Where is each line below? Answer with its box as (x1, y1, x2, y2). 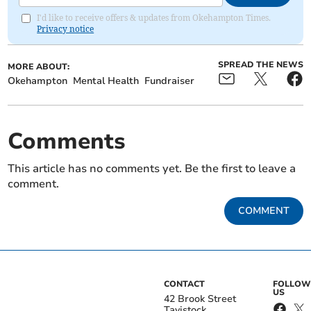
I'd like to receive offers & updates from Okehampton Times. (37, 12, 271, 24)
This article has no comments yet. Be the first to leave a (8, 161, 296, 177)
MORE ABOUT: (8, 61, 70, 73)
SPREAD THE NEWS (217, 59, 303, 71)
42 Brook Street (164, 292, 236, 306)
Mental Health (73, 74, 140, 88)
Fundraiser (144, 74, 195, 88)
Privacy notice (37, 24, 94, 35)
